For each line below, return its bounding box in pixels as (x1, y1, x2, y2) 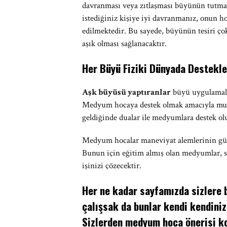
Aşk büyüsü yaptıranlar (82, 87, 171, 98)
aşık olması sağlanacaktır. (82, 38, 167, 49)
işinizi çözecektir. (82, 160, 141, 171)
